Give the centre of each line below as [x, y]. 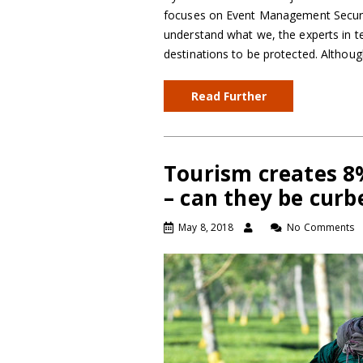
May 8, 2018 [206, 227]
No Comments [321, 227]
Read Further [228, 96]
